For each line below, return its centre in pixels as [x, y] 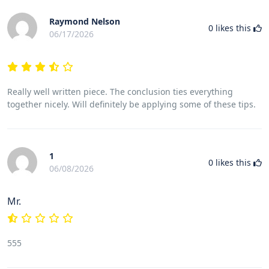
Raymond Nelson [85, 21]
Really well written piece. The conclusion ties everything [120, 92]
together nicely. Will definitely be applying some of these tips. [131, 104]
